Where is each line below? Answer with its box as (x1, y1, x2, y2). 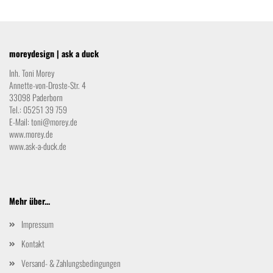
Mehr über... (9, 194, 50, 207)
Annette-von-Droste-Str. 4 (9, 79, 86, 91)
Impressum (21, 218, 54, 230)
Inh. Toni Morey (9, 66, 54, 79)
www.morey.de (9, 127, 53, 140)
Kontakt (21, 237, 44, 250)
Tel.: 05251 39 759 (9, 103, 67, 116)
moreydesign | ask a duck (9, 47, 99, 60)
